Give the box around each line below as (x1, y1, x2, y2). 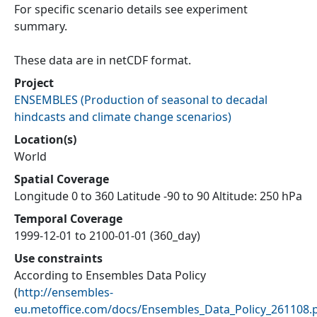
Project (14, 75, 54, 91)
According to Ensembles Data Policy (14, 267, 206, 284)
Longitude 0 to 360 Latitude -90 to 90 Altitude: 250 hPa (14, 188, 302, 204)
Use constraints (14, 250, 103, 267)
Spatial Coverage (14, 171, 109, 188)
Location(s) (14, 132, 76, 148)
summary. (14, 18, 67, 35)
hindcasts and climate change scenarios (14, 109, 228, 125)
